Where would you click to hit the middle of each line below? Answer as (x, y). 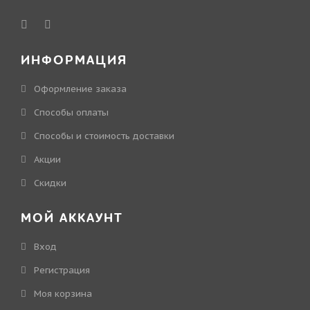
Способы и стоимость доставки (104, 136)
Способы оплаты (71, 112)
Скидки (50, 183)
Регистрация (62, 270)
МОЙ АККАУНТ (72, 218)
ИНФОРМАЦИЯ (74, 61)
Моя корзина (63, 294)
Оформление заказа (80, 89)
